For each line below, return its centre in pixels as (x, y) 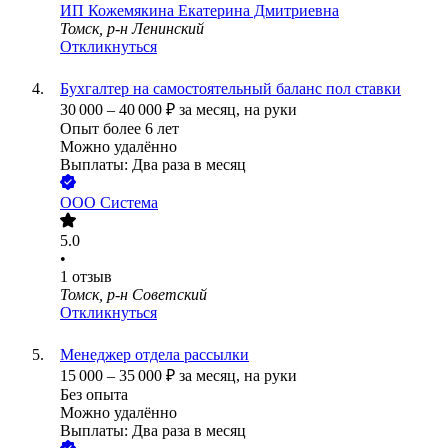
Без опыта (94, 395)
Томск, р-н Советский (133, 295)
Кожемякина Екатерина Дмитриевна (213, 11)
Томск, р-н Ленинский (132, 29)
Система (129, 203)
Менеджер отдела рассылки (154, 355)
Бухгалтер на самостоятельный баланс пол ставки (230, 89)
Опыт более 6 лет (119, 129)
